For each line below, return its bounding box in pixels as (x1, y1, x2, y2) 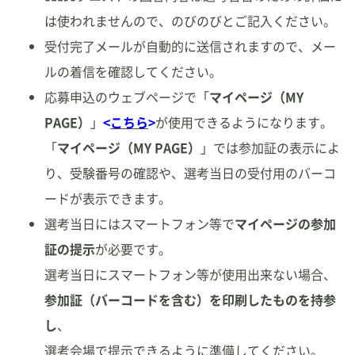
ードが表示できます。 (44, 189, 171, 208)
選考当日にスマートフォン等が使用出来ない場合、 (44, 265, 336, 284)
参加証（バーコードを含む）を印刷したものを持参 (44, 290, 336, 309)
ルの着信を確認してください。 (44, 62, 222, 81)
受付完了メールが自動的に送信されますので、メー (44, 36, 336, 55)
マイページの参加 (235, 214, 336, 233)
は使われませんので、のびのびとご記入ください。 (44, 11, 336, 30)
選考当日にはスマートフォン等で (44, 214, 235, 233)
